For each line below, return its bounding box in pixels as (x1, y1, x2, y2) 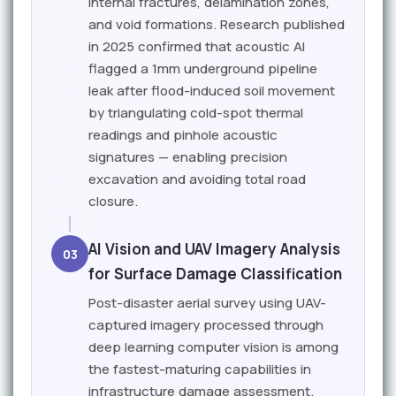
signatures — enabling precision (88, 148, 287, 166)
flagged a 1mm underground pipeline (88, 59, 317, 78)
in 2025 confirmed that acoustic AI (88, 37, 305, 56)
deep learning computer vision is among (88, 338, 339, 356)
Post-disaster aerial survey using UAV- (88, 293, 326, 312)
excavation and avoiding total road (88, 170, 306, 188)
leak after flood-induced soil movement (88, 81, 335, 100)
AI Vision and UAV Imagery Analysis (88, 239, 340, 259)
